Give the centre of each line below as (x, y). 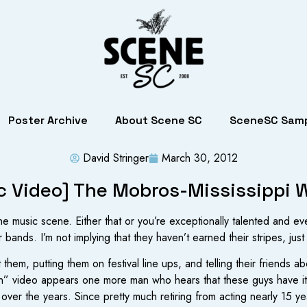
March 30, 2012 (199, 158)
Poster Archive (48, 120)
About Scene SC (159, 120)
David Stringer (115, 158)
